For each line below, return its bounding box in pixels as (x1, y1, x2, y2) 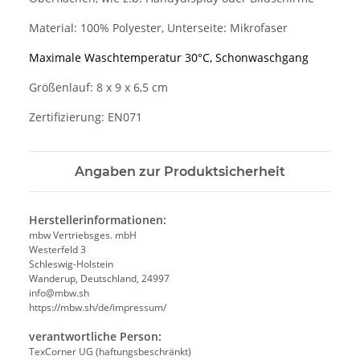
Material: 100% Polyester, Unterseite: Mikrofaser (29, 19, 288, 35)
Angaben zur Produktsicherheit (75, 163, 285, 179)
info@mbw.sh (29, 285, 89, 300)
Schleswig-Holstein (29, 256, 113, 271)
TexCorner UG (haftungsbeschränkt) (29, 344, 191, 358)
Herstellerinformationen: (29, 211, 166, 227)
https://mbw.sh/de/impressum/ (29, 300, 166, 314)
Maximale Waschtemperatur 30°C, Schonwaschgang (29, 49, 309, 65)
